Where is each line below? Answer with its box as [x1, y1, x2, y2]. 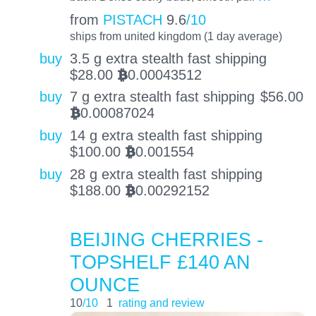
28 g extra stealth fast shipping [69, 166, 262, 182]
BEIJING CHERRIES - [69, 228, 263, 250]
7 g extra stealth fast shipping [69, 89, 255, 105]
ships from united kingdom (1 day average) [69, 29, 282, 42]
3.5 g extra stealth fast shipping [69, 50, 267, 66]
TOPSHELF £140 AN [69, 250, 250, 273]
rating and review [118, 296, 205, 309]
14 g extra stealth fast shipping [69, 128, 262, 144]
